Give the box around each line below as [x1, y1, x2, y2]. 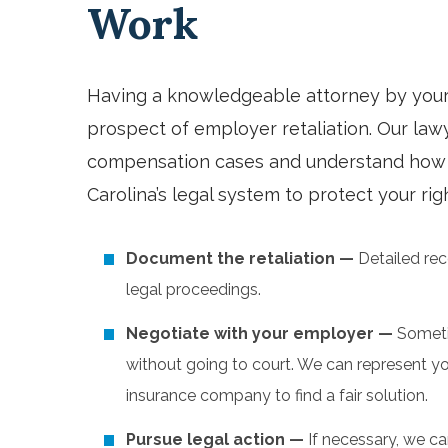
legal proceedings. [126, 279, 261, 299]
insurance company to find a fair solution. [126, 385, 428, 405]
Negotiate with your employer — [126, 323, 397, 343]
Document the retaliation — [126, 248, 358, 268]
